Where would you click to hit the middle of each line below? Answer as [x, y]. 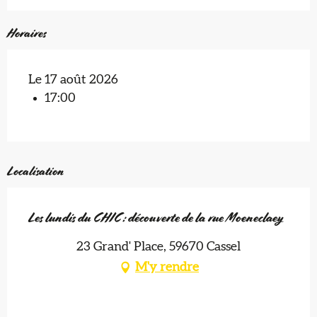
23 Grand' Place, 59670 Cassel [158, 247]
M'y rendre [167, 267]
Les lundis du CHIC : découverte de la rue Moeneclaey [156, 218]
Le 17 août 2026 [73, 80]
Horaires [27, 34]
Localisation [36, 172]
